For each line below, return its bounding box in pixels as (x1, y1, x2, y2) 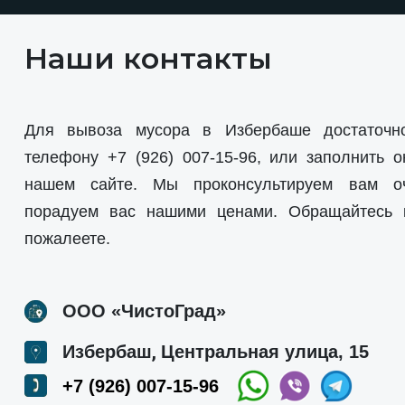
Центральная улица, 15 (161, 342, 369, 362)
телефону (24, 148, 108, 166)
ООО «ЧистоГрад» (62, 301, 226, 321)
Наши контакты (24, 41, 272, 76)
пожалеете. (24, 230, 110, 248)
